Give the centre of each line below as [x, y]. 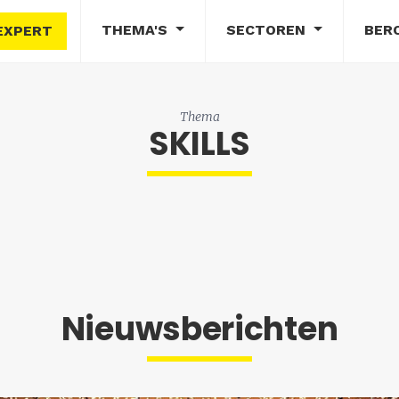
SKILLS [199, 144]
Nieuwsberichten [199, 329]
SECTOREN [268, 30]
